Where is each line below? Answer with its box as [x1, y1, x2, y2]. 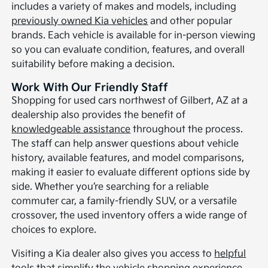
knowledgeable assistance [11, 124, 131, 136]
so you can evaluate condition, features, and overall [11, 44, 245, 56]
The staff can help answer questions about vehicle [11, 138, 239, 150]
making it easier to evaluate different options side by [11, 167, 251, 179]
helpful [214, 248, 246, 260]
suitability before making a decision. [11, 59, 175, 71]
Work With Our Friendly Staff [11, 81, 169, 95]
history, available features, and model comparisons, [11, 153, 245, 165]
